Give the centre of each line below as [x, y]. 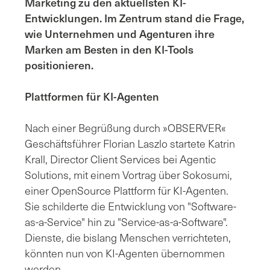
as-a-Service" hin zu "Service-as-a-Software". [126, 221]
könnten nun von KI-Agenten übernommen [125, 253]
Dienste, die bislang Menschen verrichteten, [128, 237]
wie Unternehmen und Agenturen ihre [120, 33]
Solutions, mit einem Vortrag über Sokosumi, [128, 174]
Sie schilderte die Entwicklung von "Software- [130, 206]
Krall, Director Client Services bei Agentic [120, 159]
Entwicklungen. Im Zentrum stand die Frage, [134, 18]
